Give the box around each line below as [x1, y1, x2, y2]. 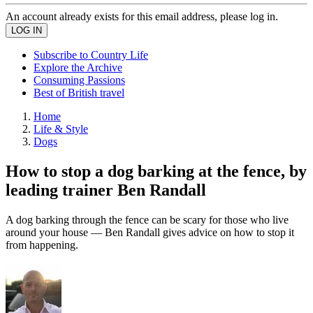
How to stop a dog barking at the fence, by [6, 161, 307, 180]
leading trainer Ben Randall [6, 180, 206, 199]
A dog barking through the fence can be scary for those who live [6, 213, 289, 226]
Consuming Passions [34, 74, 125, 86]
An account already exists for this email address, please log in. [6, 10, 278, 22]
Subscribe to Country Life [34, 49, 148, 61]
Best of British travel [34, 87, 124, 99]
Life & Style [34, 123, 88, 135]
